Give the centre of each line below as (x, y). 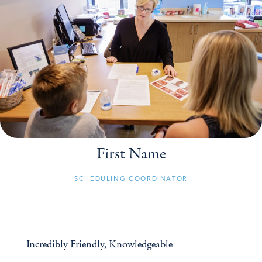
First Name (131, 153)
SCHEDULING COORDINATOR (131, 178)
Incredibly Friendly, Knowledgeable (99, 244)
